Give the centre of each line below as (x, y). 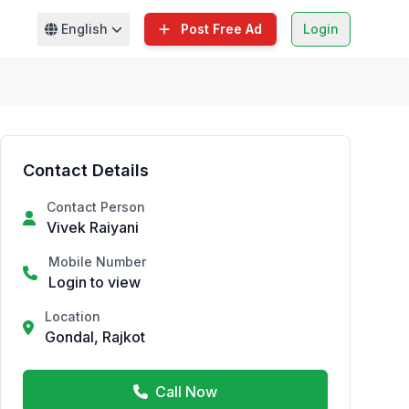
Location (73, 316)
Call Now (186, 392)
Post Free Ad (221, 29)
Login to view (94, 282)
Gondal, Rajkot (95, 337)
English (84, 29)
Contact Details (86, 170)
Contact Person (96, 207)
